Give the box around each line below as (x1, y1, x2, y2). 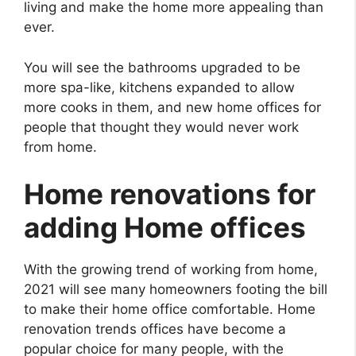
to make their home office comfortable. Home (24, 301, 315, 318)
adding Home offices (24, 211, 306, 245)
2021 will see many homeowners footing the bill (24, 281, 327, 298)
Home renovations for (24, 177, 315, 211)
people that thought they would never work (24, 118, 299, 135)
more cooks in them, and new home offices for (24, 99, 321, 115)
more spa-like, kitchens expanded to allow (24, 79, 295, 95)
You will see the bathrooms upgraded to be (24, 59, 300, 75)
